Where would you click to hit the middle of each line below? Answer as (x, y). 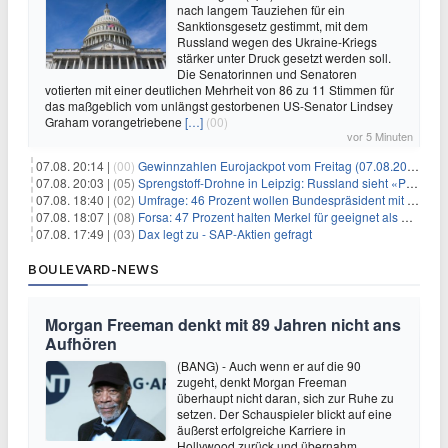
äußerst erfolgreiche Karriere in (261, 429)
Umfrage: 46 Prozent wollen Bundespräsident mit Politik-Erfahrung (272, 199)
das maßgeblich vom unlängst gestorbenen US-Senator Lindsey (219, 105)
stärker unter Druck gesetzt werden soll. (284, 57)
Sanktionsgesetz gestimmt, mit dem (272, 25)
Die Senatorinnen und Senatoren (267, 73)
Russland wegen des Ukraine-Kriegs (277, 41)
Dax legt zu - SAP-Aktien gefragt (225, 233)
